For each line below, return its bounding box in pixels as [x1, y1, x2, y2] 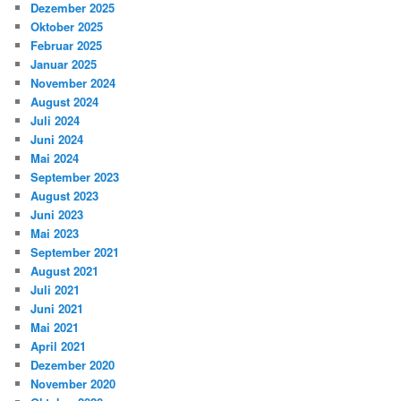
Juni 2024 [30, 131, 84, 149]
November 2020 [30, 375, 116, 393]
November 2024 [30, 74, 116, 92]
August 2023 [30, 187, 99, 205]
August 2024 [30, 93, 99, 111]
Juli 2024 [30, 112, 81, 130]
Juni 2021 [30, 300, 84, 318]
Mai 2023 [30, 225, 80, 243]
